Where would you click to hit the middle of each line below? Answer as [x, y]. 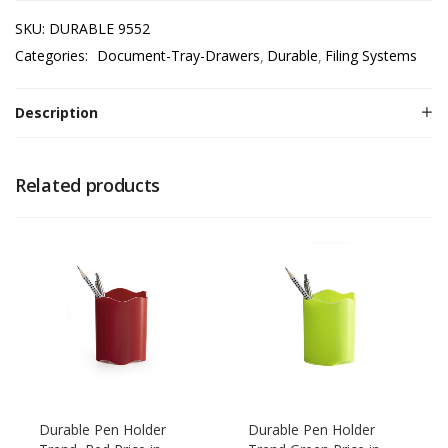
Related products [88, 185]
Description [56, 112]
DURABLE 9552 [99, 28]
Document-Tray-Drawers [178, 55]
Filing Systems [371, 55]
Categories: [53, 55]
